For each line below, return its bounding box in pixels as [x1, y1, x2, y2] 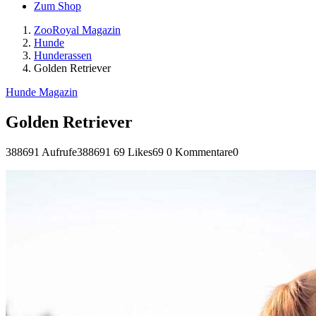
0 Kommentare [166, 145, 233, 158]
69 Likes [114, 145, 152, 158]
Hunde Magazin [6, 86, 78, 98]
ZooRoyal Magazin [34, 24, 121, 36]
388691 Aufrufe [6, 145, 77, 158]
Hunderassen [34, 49, 92, 61]
